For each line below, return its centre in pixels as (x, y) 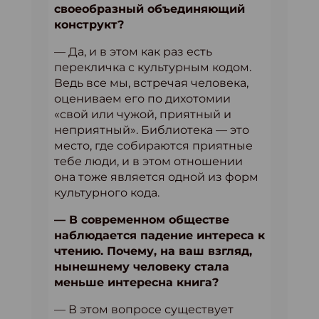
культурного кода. (107, 192)
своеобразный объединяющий (150, 9)
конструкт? (89, 24)
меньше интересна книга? (136, 282)
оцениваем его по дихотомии (142, 98)
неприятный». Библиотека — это (152, 130)
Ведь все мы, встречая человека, (151, 83)
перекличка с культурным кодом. (153, 67)
